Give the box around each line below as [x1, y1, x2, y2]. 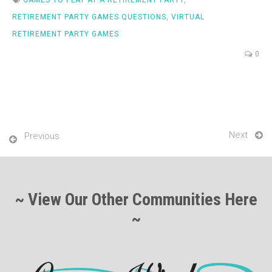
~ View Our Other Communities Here [15, 189, 257, 209]
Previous [24, 130, 59, 141]
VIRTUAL [171, 12, 205, 21]
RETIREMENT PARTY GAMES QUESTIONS [12, 12, 166, 21]
